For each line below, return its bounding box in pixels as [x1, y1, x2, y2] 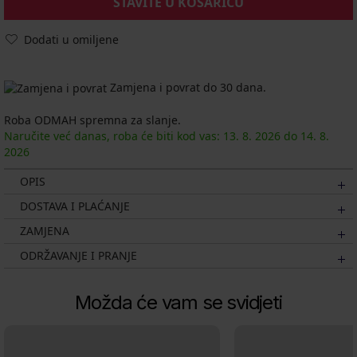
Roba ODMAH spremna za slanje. [4, 112, 181, 128]
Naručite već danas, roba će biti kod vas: [4, 128, 223, 144]
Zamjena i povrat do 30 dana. [107, 80, 266, 95]
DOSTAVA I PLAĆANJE [20, 198, 130, 214]
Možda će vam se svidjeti [75, 291, 282, 315]
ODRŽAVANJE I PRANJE [20, 248, 137, 264]
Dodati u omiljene [24, 32, 119, 47]
